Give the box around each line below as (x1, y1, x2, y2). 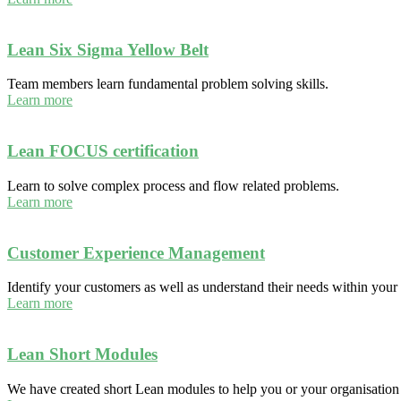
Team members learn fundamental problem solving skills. (7, 76, 328, 92)
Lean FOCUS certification (7, 141, 199, 161)
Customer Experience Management (7, 243, 265, 262)
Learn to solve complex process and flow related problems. (7, 177, 339, 193)
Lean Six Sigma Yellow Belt (7, 39, 209, 59)
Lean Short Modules (7, 345, 158, 364)
